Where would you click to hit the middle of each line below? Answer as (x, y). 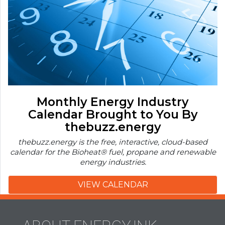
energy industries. (113, 162)
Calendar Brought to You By (113, 114)
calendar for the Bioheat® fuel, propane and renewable (113, 152)
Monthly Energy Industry (113, 101)
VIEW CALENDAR (113, 184)
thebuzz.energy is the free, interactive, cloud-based (113, 142)
